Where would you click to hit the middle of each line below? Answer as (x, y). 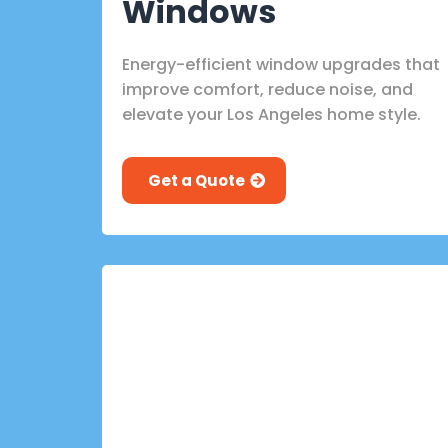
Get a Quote (196, 180)
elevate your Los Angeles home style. (271, 114)
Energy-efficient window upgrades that (281, 64)
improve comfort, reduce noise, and (267, 89)
